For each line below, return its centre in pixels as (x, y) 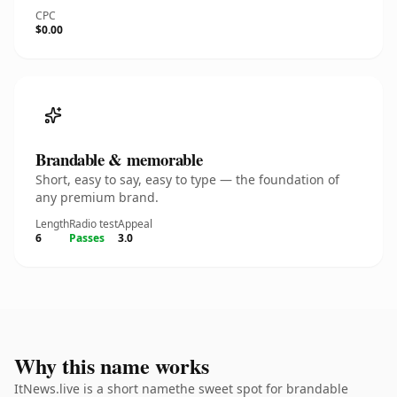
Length (52, 224)
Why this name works (112, 366)
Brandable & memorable (119, 159)
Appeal (135, 224)
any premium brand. (97, 197)
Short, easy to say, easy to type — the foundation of (187, 179)
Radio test (93, 224)
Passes (87, 238)
